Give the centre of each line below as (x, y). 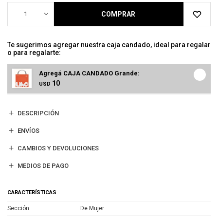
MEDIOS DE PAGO (43, 166)
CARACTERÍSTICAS (32, 192)
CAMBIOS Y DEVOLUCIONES (58, 148)
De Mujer (92, 208)
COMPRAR (118, 14)
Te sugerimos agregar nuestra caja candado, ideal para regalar (109, 45)
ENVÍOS (28, 131)
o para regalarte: (34, 53)
